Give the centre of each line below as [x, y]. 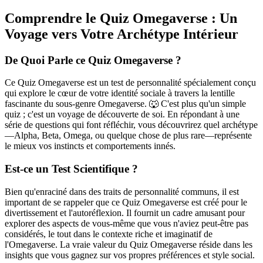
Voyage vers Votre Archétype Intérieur [122, 34]
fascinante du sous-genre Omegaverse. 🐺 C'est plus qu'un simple [125, 104]
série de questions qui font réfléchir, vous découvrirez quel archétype [131, 125]
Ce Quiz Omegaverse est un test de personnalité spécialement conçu [130, 83]
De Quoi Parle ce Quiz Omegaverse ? [93, 60]
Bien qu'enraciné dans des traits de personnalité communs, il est [122, 191]
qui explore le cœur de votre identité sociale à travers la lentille [120, 93]
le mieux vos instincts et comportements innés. [90, 146]
